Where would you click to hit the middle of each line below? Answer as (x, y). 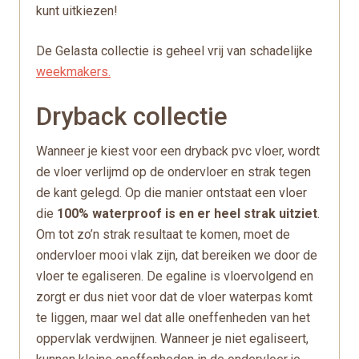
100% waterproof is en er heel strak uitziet (187, 214)
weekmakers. (73, 72)
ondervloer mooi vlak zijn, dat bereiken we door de (177, 255)
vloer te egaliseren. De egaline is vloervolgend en (175, 276)
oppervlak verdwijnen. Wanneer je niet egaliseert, (172, 339)
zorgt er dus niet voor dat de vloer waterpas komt (174, 297)
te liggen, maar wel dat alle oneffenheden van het (173, 318)
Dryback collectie (132, 117)
